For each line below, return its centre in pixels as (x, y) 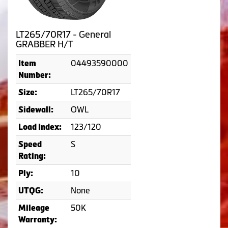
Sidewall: (36, 110)
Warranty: (38, 220)
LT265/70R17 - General (63, 35)
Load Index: (40, 127)
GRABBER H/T (45, 45)
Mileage (34, 208)
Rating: (32, 156)
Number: (35, 75)
